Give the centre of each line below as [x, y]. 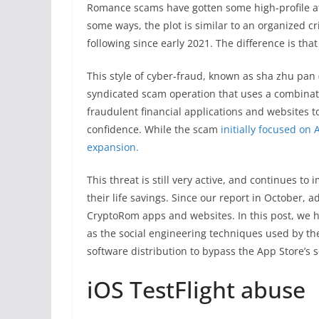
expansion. [113, 147]
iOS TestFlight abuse [196, 289]
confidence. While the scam [154, 129]
